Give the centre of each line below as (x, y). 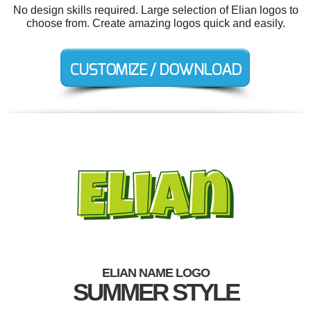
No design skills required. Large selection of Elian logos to (155, 10)
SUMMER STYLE (155, 292)
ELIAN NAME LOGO (155, 273)
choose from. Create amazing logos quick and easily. (155, 23)
